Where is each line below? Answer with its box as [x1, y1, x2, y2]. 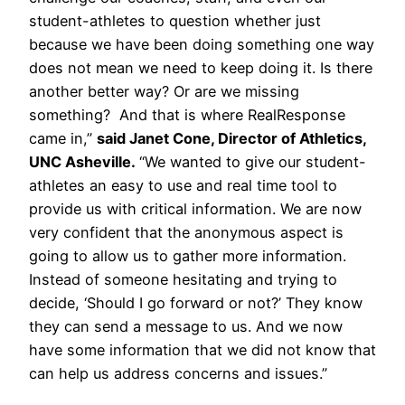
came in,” [29, 128, 97, 147]
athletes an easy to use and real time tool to [29, 175, 337, 194]
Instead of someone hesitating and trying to [29, 269, 337, 288]
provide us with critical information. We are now [29, 199, 362, 218]
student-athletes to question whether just [29, 11, 321, 30]
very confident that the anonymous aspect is [29, 222, 344, 241]
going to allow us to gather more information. [29, 246, 346, 265]
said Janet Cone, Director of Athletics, [97, 128, 366, 147]
